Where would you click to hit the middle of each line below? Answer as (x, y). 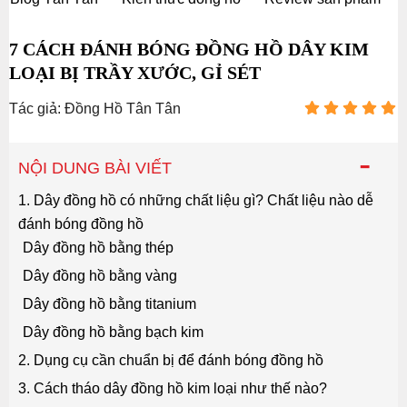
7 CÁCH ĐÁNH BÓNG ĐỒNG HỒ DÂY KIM (189, 50)
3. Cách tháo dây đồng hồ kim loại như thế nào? (173, 389)
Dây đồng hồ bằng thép (98, 248)
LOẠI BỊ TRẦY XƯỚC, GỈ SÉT (135, 73)
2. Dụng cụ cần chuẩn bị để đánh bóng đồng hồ (171, 361)
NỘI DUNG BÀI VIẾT (95, 169)
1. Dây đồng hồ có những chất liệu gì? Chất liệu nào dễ (196, 201)
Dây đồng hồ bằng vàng (100, 276)
